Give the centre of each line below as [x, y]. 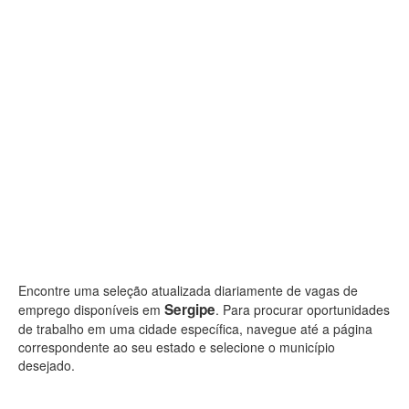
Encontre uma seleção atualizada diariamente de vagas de [188, 290]
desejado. [47, 365]
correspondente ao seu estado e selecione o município [177, 347]
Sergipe [190, 309]
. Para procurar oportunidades [303, 309]
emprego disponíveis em [91, 309]
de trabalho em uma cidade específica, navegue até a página [195, 329]
